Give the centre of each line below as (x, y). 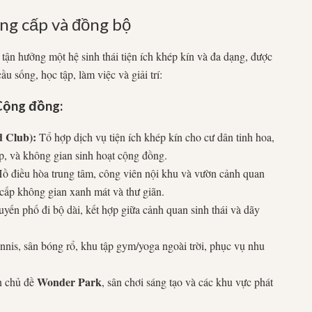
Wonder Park (69, 281)
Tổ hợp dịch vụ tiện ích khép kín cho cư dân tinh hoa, (155, 136)
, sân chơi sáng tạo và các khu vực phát (187, 281)
